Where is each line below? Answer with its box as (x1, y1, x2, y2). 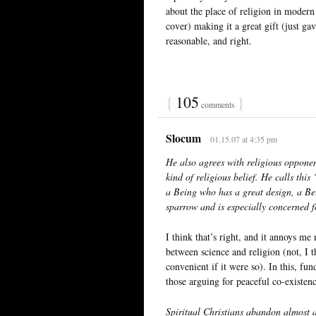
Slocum (166, 129, 201, 146)
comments (199, 98, 237, 110)
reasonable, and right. (166, 33, 252, 47)
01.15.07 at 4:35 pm (209, 133, 277, 145)
